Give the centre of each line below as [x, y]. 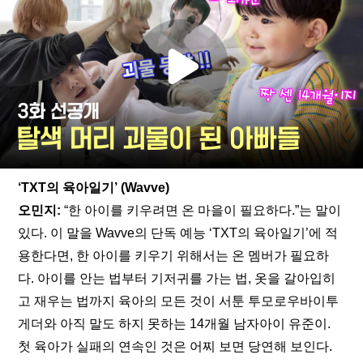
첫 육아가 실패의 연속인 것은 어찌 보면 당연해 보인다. [175, 346]
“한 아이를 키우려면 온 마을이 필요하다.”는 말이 [201, 210]
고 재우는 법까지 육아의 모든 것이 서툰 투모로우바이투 [179, 301]
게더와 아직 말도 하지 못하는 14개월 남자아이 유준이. [175, 324]
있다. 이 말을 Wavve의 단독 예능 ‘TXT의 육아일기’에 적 [178, 233]
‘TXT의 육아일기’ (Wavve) [94, 188]
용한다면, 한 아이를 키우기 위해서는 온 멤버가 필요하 [174, 256]
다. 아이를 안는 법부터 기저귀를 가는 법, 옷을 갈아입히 [177, 278]
